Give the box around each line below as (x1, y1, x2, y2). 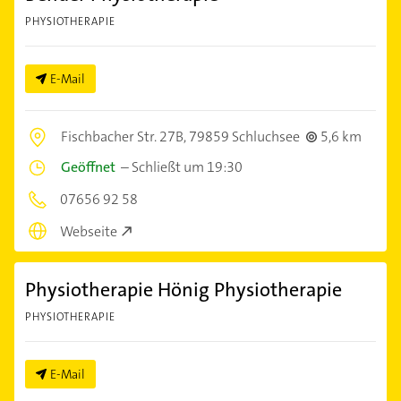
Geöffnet (61, 157, 115, 176)
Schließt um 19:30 (132, 157, 243, 176)
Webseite (60, 222, 117, 242)
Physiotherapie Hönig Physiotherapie (25, 277, 342, 303)
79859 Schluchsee (189, 126, 300, 146)
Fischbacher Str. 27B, (61, 126, 189, 146)
